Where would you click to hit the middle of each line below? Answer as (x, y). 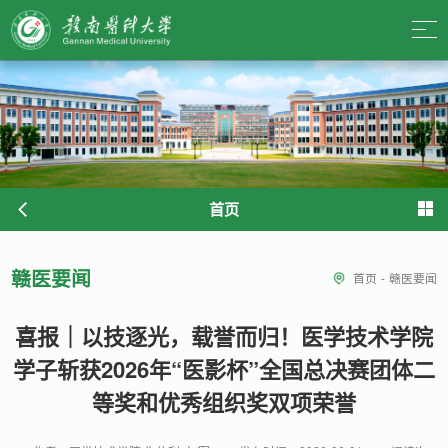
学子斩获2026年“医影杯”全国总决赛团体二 (224, 369)
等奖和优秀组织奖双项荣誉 (224, 402)
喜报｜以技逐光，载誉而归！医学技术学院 (224, 336)
